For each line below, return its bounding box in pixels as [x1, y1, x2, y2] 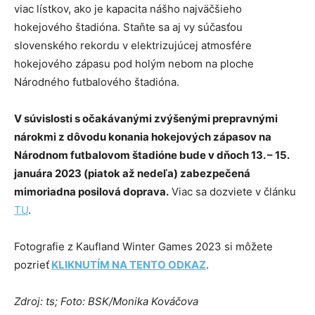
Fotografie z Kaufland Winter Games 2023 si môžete [14, 240, 273, 254]
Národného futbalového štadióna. [14, 75, 179, 89]
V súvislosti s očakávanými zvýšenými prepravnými [14, 112, 278, 126]
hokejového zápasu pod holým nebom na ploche [14, 57, 254, 71]
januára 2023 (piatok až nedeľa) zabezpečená [14, 167, 250, 181]
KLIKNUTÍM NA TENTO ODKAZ [51, 258, 206, 272]
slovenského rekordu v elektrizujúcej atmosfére [14, 39, 252, 53]
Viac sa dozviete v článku [169, 185, 296, 199]
